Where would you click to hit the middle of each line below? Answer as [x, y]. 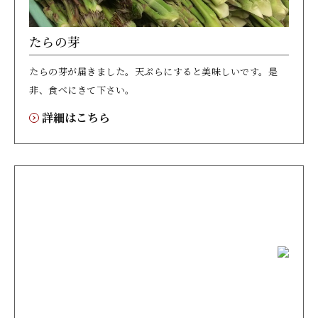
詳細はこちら [76, 117]
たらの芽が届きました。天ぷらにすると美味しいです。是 [154, 71]
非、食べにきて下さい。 [82, 89]
